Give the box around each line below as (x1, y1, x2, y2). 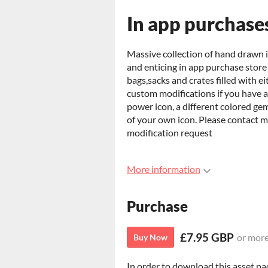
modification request (127, 127, 212, 138)
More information (127, 163, 200, 175)
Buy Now (133, 232, 167, 243)
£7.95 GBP (180, 230, 234, 245)
